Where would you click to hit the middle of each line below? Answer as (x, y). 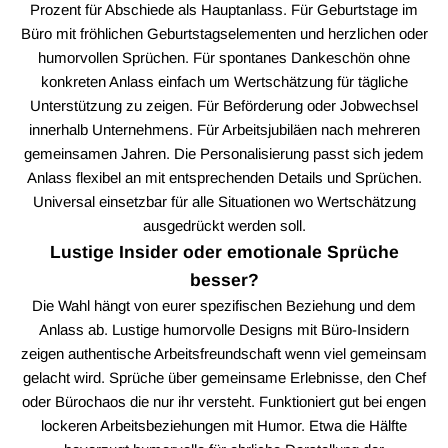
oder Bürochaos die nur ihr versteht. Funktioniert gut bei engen (224, 401)
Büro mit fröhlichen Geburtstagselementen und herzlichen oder (224, 33)
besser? (224, 279)
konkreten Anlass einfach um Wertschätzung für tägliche (224, 81)
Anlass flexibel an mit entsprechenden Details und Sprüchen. (224, 177)
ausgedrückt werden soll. (224, 225)
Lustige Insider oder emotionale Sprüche (224, 251)
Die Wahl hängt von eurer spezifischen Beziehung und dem (224, 305)
